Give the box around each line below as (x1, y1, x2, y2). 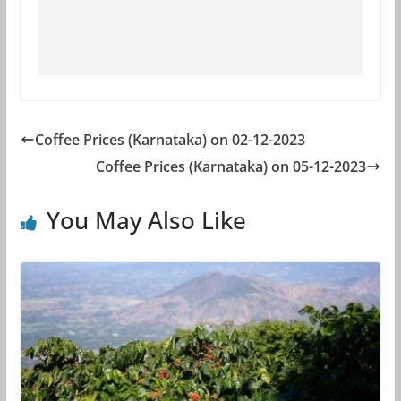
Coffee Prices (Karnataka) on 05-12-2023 (96, 156, 367, 176)
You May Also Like (46, 203, 246, 236)
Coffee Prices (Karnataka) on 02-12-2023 (34, 129, 305, 149)
